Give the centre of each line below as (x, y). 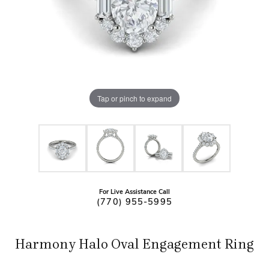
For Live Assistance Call (134, 192)
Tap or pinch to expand (134, 98)
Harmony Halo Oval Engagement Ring (134, 244)
